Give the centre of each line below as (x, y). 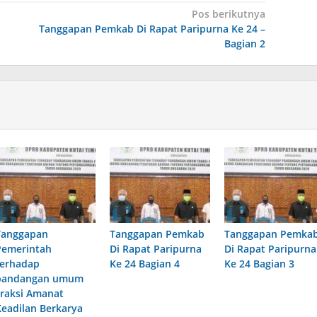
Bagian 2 (244, 44)
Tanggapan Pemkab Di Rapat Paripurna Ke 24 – (152, 29)
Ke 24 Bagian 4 (144, 263)
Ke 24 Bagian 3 (259, 263)
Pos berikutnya (228, 14)
